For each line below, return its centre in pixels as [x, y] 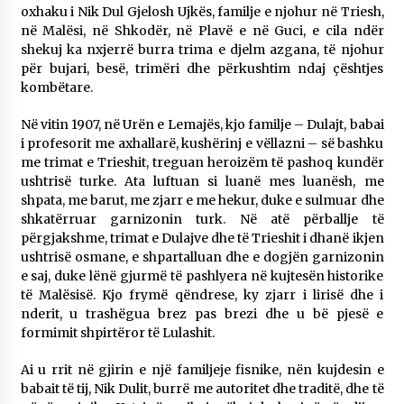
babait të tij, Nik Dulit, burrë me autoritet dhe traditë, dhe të [202, 389]
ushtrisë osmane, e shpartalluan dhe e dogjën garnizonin [202, 257]
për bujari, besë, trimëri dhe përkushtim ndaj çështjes [202, 69]
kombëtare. [56, 88]
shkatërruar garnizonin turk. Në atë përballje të [202, 220]
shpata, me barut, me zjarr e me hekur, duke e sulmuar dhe [202, 201]
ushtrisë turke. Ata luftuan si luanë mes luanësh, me [202, 182]
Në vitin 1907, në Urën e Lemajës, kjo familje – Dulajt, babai [202, 125]
